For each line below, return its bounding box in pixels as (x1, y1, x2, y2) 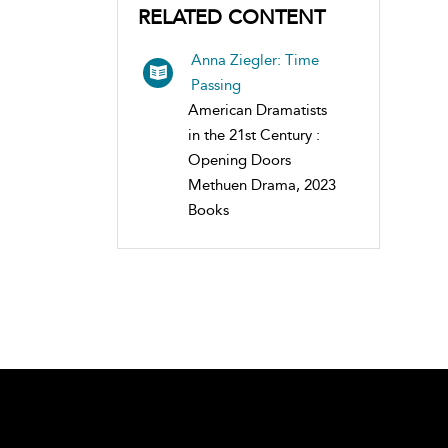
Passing (191, 75, 241, 94)
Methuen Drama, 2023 (188, 175, 336, 194)
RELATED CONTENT (138, 4, 325, 29)
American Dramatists (188, 100, 327, 119)
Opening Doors (188, 150, 291, 169)
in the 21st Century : (188, 125, 320, 144)
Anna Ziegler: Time (191, 50, 319, 69)
